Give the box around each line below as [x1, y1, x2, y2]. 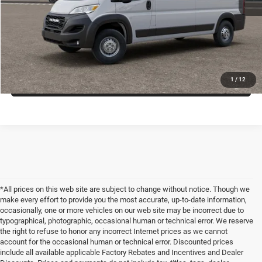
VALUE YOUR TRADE [80, 75, 182, 91]
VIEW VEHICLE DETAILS [73, 10, 189, 26]
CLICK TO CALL [94, 43, 168, 58]
